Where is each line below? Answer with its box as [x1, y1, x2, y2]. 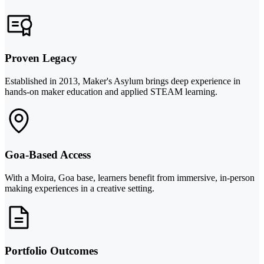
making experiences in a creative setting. [5, 183, 154, 193]
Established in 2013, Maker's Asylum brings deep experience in [5, 76, 240, 87]
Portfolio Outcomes [5, 245, 98, 258]
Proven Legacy [5, 52, 77, 65]
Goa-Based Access [5, 148, 91, 161]
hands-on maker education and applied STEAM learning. [5, 87, 217, 97]
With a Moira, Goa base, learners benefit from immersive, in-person [5, 172, 255, 183]
